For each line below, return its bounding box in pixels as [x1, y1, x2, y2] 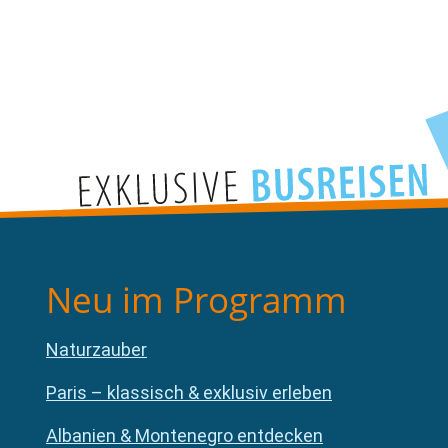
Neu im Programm [46, 275, 347, 324]
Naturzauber [46, 339, 147, 361]
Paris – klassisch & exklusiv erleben [46, 382, 332, 404]
